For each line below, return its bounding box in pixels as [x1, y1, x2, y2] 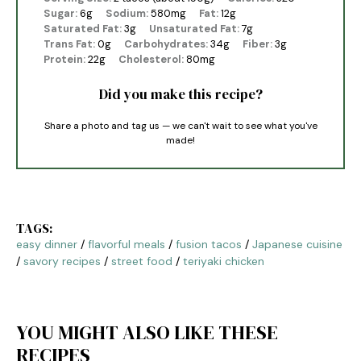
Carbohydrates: [124, 37, 209, 52]
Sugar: [44, 6, 78, 21]
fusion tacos [176, 236, 242, 251]
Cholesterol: [118, 52, 185, 67]
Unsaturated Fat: [149, 22, 240, 36]
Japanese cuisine [252, 236, 342, 251]
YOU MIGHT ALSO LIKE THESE [16, 318, 278, 346]
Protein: [44, 52, 86, 67]
